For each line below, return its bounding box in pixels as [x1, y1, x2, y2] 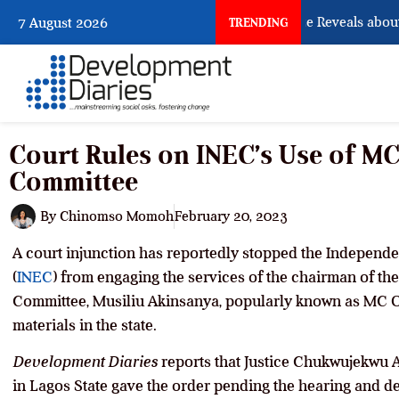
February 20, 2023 [175, 208, 288, 225]
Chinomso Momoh [56, 208, 174, 225]
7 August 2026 [18, 14, 108, 31]
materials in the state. [12, 316, 157, 335]
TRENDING [228, 15, 288, 29]
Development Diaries [12, 353, 158, 371]
